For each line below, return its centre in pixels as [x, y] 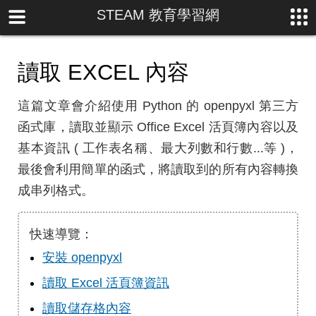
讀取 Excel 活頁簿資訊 [106, 283]
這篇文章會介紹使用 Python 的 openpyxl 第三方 [158, 106]
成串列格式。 [56, 190]
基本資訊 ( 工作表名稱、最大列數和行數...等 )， [158, 148]
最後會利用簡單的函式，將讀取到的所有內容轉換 [158, 169]
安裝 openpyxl [82, 257]
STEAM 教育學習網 [158, 15]
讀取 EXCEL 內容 [103, 72]
